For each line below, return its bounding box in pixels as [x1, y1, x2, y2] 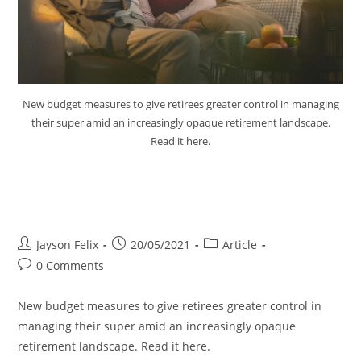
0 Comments [36, 257, 105, 273]
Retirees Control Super [18, 193, 239, 220]
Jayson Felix [36, 236, 99, 252]
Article [222, 236, 258, 252]
